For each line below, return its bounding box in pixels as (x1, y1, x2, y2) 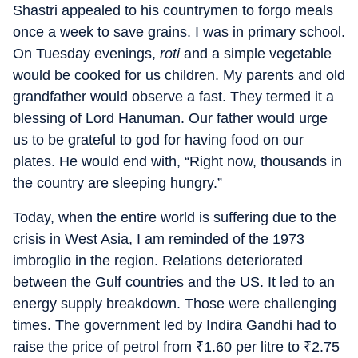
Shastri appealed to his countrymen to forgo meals (13, 2, 333, 18)
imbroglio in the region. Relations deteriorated (13, 253, 303, 268)
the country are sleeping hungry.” (13, 175, 222, 191)
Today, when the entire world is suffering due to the (13, 209, 336, 225)
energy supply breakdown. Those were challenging (13, 296, 336, 312)
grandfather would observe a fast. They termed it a (13, 89, 334, 105)
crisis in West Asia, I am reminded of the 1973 (13, 231, 304, 247)
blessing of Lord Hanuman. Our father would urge (13, 110, 328, 126)
